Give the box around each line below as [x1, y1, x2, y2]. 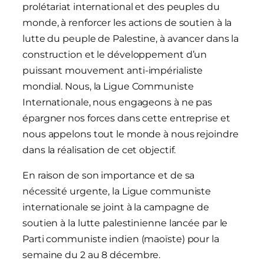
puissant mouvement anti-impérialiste [22, 65, 203, 77]
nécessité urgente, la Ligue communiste [22, 186, 212, 197]
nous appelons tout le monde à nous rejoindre [22, 128, 239, 140]
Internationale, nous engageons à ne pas [22, 97, 213, 108]
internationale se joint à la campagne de [22, 202, 209, 213]
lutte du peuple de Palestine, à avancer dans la [22, 33, 239, 45]
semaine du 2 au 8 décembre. [22, 249, 161, 261]
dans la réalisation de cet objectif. [22, 144, 176, 156]
